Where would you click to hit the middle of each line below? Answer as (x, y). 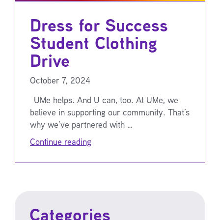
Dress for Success (99, 25)
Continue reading (61, 141)
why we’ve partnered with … (81, 124)
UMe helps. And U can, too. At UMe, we (104, 99)
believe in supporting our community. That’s (110, 112)
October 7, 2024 (60, 80)
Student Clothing (94, 42)
